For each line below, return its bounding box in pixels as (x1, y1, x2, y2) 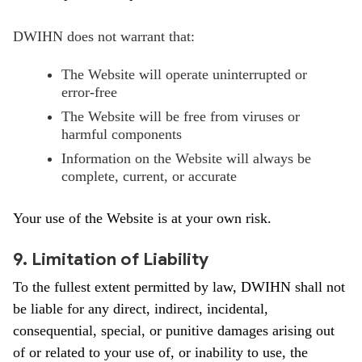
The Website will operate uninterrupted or (61, 66, 307, 82)
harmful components (61, 126, 182, 142)
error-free (61, 84, 117, 100)
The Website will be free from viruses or (61, 108, 300, 124)
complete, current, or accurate (61, 168, 237, 184)
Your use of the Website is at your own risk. (13, 210, 271, 226)
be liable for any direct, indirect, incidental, (13, 301, 268, 317)
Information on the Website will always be (61, 150, 311, 166)
